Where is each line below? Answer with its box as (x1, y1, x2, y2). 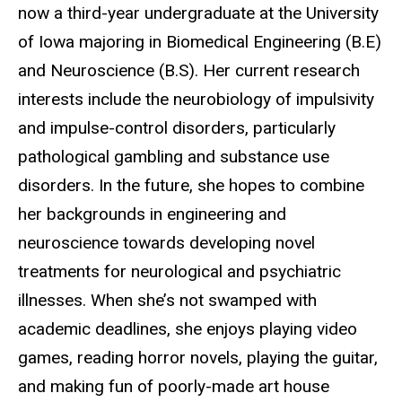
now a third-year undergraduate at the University (18, 2, 379, 23)
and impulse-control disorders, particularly (18, 117, 336, 138)
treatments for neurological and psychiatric (18, 260, 341, 282)
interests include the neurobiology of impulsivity (18, 88, 374, 109)
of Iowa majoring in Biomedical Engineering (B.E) (18, 31, 381, 52)
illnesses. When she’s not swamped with (18, 289, 317, 310)
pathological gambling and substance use (18, 145, 329, 167)
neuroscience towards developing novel (18, 232, 315, 253)
